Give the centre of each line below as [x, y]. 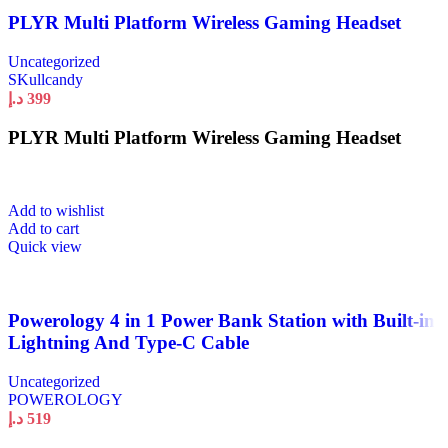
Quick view [45, 246]
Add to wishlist [56, 210]
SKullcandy [45, 80]
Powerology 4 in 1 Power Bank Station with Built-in [221, 321]
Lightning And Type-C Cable [128, 343]
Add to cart [43, 228]
